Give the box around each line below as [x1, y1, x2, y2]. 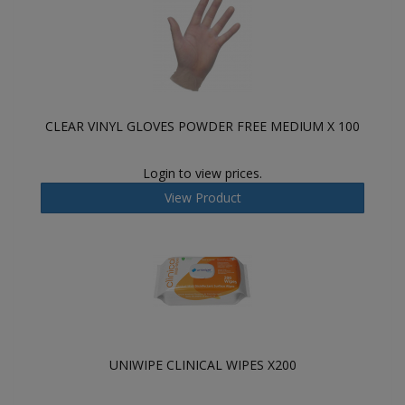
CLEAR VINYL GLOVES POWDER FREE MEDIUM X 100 [45, 118, 360, 135]
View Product [164, 189, 241, 206]
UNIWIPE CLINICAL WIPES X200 [108, 356, 297, 373]
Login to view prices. [143, 165, 262, 182]
